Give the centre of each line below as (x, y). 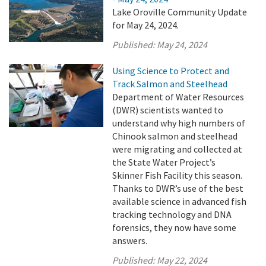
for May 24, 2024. (146, 25)
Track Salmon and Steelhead (170, 84)
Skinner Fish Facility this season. (178, 175)
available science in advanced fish (180, 201)
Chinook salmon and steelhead (175, 136)
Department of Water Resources (178, 97)
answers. (130, 240)
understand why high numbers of (179, 123)
